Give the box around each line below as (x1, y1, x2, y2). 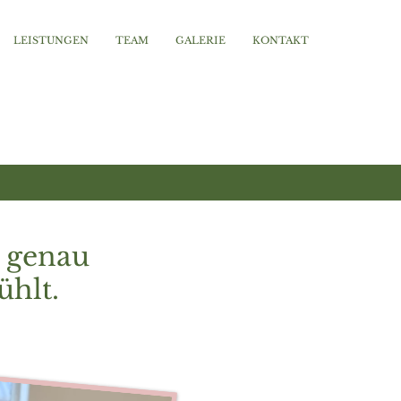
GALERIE (175, 34, 226, 47)
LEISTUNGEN (13, 34, 89, 47)
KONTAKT (252, 34, 309, 47)
